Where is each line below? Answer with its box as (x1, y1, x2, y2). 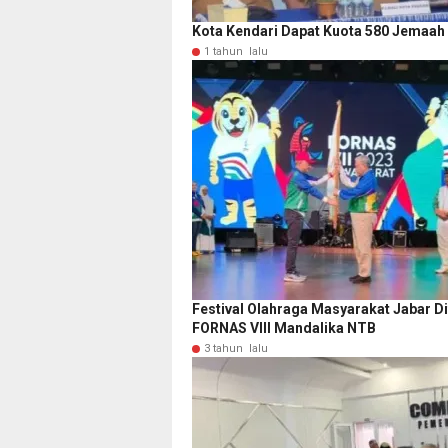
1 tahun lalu (204, 45, 268, 59)
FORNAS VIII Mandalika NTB (192, 320, 376, 337)
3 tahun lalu (204, 342, 268, 356)
